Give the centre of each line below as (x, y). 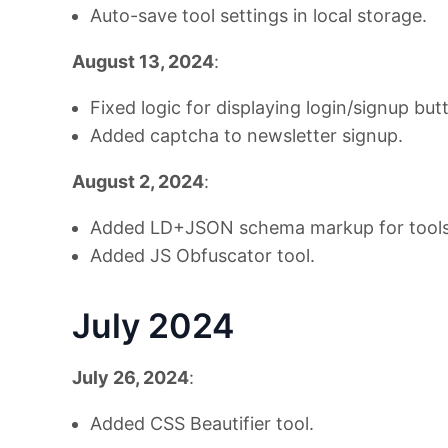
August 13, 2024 (143, 61)
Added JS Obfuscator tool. (202, 255)
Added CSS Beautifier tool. (202, 423)
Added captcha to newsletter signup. (246, 135)
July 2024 (153, 325)
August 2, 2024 (138, 181)
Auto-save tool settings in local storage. (258, 15)
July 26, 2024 (130, 377)
